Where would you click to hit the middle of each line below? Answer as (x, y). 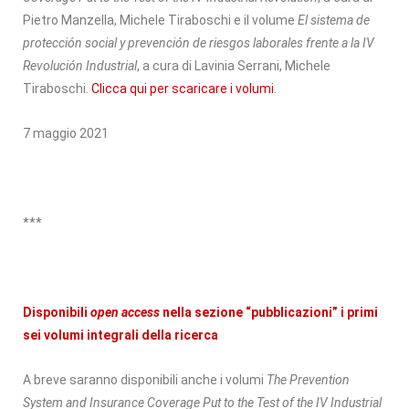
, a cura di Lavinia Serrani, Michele (234, 65)
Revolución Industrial (80, 65)
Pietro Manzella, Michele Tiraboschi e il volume (160, 20)
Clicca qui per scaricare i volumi (183, 88)
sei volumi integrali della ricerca (121, 335)
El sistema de (334, 20)
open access (125, 312)
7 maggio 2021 (66, 133)
